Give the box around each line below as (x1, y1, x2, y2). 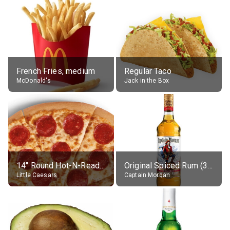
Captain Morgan (124, 171, 170, 179)
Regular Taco (124, 66, 171, 76)
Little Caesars (16, 171, 57, 179)
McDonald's (16, 76, 51, 84)
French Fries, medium (16, 66, 95, 76)
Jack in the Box (124, 76, 169, 84)
